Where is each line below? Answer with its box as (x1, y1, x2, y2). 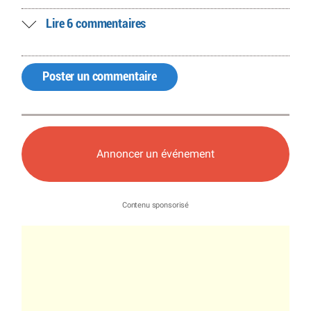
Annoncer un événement (96, 147, 215, 161)
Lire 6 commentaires (46, 17, 146, 31)
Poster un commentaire (42, 69, 157, 83)
